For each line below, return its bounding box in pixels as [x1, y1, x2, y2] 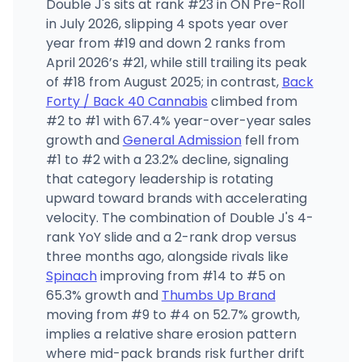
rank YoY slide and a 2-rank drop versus [45, 227, 297, 246]
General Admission [122, 130, 242, 149]
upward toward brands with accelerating [45, 188, 307, 208]
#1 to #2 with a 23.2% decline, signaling [45, 149, 288, 169]
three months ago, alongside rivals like [45, 246, 288, 266]
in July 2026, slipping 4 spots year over [45, 14, 288, 33]
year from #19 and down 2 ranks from [45, 33, 285, 53]
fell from [241, 130, 299, 149]
